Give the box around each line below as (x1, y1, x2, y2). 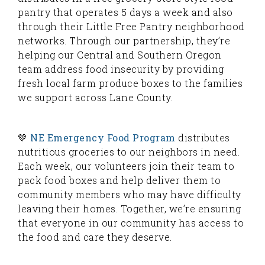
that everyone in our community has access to (18, 216, 244, 229)
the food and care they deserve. (18, 230, 172, 243)
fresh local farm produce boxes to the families (18, 76, 243, 89)
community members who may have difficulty (18, 188, 241, 201)
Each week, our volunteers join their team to (18, 159, 234, 172)
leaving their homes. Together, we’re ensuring (18, 202, 241, 215)
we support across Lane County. (18, 91, 173, 104)
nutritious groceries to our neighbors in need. (18, 145, 240, 158)
